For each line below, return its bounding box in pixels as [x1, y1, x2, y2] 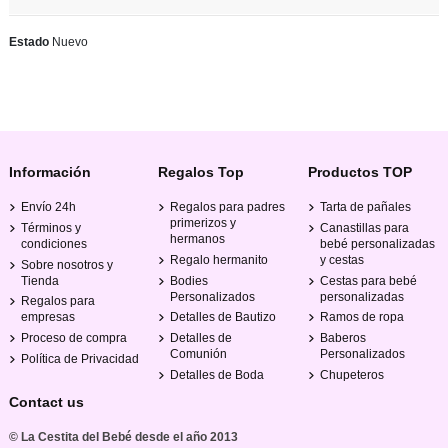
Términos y [21, 220, 81, 235]
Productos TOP [307, 165, 412, 181]
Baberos [319, 331, 366, 346]
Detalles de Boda [170, 367, 265, 382]
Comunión [170, 347, 228, 362]
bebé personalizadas [319, 236, 435, 251]
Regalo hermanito [170, 252, 269, 267]
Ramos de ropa [319, 310, 404, 325]
